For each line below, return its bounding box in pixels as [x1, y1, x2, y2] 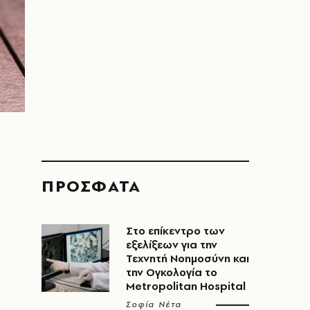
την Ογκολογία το [126, 265, 217, 280]
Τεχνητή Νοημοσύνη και [126, 251, 249, 266]
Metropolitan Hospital [126, 279, 246, 293]
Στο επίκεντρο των [126, 224, 225, 238]
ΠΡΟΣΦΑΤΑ [42, 174, 141, 197]
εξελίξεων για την [126, 237, 217, 252]
